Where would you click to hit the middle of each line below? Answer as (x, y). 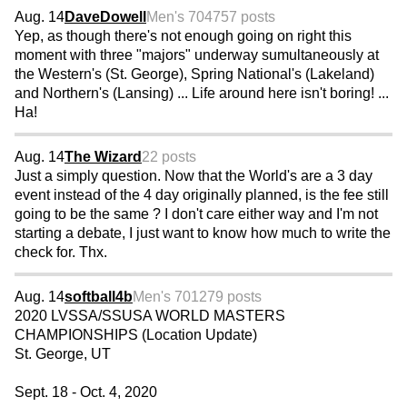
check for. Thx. (61, 253)
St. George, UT (63, 354)
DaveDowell (105, 17)
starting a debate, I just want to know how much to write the (203, 233)
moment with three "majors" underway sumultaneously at (197, 55)
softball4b (99, 297)
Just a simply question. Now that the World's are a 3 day (194, 176)
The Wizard (103, 157)
